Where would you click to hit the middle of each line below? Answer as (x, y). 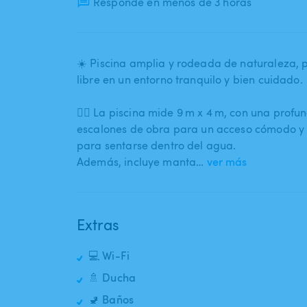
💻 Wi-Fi (109, 256)
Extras (98, 224)
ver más (227, 162)
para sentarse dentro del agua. (157, 146)
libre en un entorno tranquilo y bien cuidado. (190, 80)
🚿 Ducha (112, 278)
